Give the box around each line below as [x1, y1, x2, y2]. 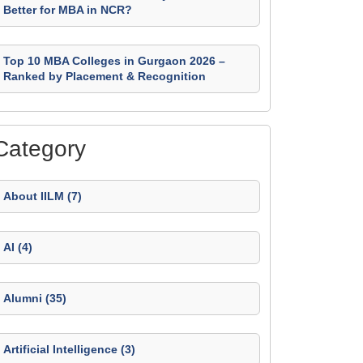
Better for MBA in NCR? [3, 3, 132, 16]
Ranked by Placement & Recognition [3, 70, 206, 83]
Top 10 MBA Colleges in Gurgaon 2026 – [3, 54, 225, 67]
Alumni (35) [3, 292, 66, 305]
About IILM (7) [3, 190, 82, 203]
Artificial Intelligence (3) [3, 343, 135, 356]
